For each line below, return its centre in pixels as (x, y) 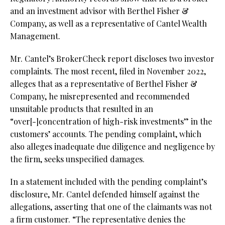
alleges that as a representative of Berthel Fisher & (104, 84)
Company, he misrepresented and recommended (100, 96)
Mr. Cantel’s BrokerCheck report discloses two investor (112, 59)
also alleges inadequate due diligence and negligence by (113, 147)
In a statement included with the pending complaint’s (108, 182)
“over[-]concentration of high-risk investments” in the (111, 122)
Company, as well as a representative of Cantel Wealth (108, 24)
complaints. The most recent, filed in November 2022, (108, 71)
